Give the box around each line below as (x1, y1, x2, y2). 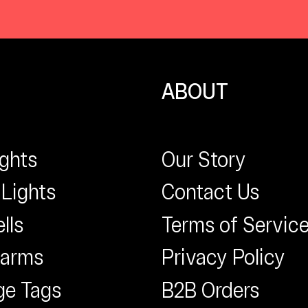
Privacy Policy (162, 243, 285, 272)
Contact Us (162, 178, 259, 206)
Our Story (162, 145, 246, 173)
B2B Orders (162, 276, 259, 304)
